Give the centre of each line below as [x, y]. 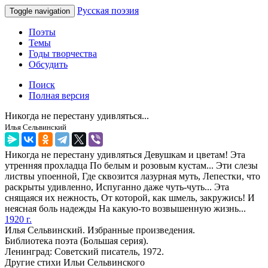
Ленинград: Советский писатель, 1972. [84, 252]
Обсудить [48, 64]
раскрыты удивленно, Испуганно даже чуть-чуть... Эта [117, 187]
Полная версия [59, 95]
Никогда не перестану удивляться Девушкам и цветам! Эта [125, 155]
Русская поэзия [108, 10]
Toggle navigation [40, 11]
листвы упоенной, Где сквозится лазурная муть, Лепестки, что [133, 176]
